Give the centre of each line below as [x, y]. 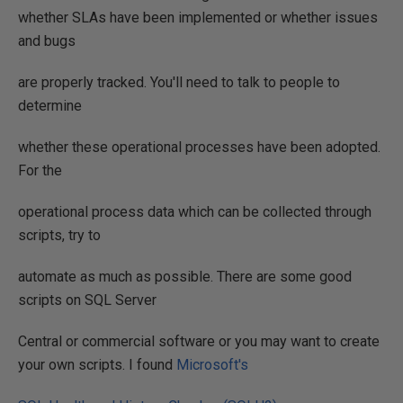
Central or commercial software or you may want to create [199, 341]
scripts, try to [59, 235]
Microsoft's [212, 365]
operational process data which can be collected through [195, 212]
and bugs [47, 41]
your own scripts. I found [97, 365]
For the [40, 170]
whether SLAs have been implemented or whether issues [198, 18]
